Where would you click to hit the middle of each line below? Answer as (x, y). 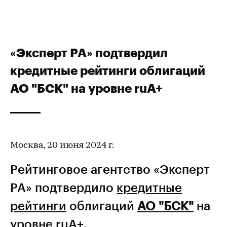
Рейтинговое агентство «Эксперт (110, 169)
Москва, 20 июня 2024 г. (62, 146)
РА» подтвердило (63, 187)
